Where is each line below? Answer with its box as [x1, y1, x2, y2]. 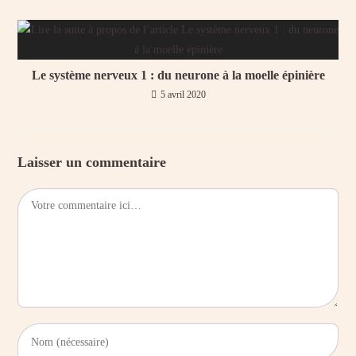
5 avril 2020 [160, 89, 206, 101]
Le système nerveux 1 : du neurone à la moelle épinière [31, 68, 325, 83]
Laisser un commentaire [17, 154, 167, 171]
